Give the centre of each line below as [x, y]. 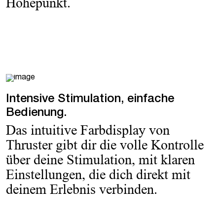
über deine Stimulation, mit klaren [100, 160]
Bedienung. [36, 114]
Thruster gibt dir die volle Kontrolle [105, 145]
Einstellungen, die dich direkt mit [98, 175]
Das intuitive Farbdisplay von [88, 130]
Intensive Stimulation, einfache [90, 100]
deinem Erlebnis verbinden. [82, 189]
